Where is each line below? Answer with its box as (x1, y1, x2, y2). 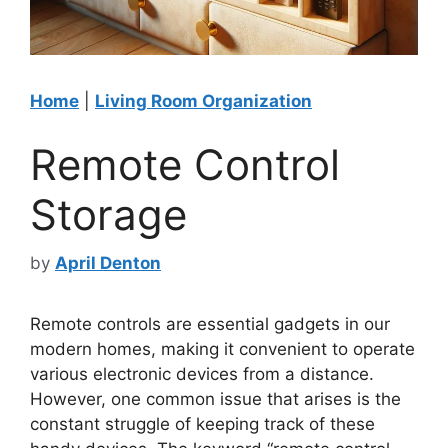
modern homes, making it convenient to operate (30, 339, 415, 359)
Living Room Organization (95, 91, 312, 111)
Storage (30, 188, 187, 240)
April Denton (55, 253, 161, 273)
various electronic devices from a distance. (30, 364, 374, 384)
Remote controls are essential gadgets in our (30, 314, 390, 334)
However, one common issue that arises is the (30, 389, 401, 409)
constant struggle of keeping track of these (30, 414, 375, 434)
